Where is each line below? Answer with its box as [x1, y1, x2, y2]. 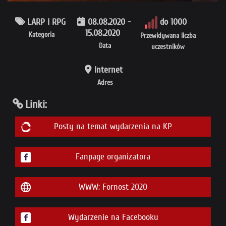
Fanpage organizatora [76, 151, 150, 162]
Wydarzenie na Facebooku [68, 212, 158, 223]
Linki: [25, 98, 47, 111]
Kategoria [29, 30, 55, 39]
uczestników [151, 42, 185, 51]
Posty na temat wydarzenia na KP [54, 121, 172, 132]
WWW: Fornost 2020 [79, 182, 147, 193]
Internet [94, 65, 123, 76]
